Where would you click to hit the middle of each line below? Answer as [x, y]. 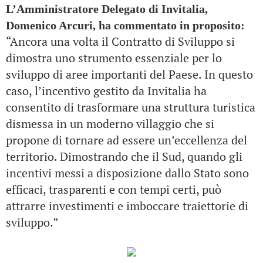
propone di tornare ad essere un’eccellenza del [127, 140]
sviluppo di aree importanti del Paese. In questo [129, 74]
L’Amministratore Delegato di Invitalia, [107, 9]
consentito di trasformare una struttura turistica [131, 107]
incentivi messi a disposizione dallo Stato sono [127, 173]
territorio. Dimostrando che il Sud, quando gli [124, 156]
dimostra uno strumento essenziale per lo [114, 58]
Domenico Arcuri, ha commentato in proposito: [125, 25]
